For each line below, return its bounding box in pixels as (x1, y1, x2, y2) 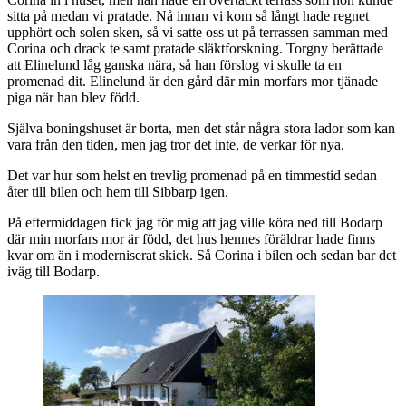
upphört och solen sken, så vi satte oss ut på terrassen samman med (7, 24, 388, 40)
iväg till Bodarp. (7, 263, 100, 279)
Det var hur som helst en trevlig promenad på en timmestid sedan (7, 167, 377, 183)
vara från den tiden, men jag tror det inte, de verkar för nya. (7, 136, 344, 152)
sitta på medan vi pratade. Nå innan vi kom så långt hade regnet (7, 7, 369, 24)
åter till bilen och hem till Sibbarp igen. (7, 183, 228, 199)
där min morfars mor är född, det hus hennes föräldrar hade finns (7, 230, 375, 246)
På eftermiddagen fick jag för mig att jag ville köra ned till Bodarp (7, 214, 382, 230)
